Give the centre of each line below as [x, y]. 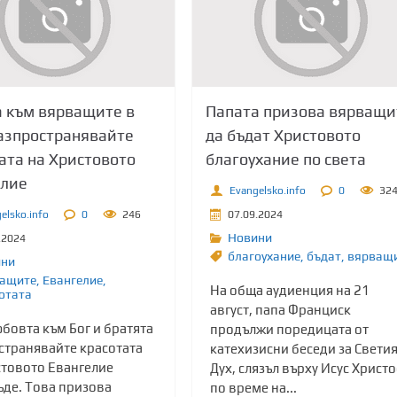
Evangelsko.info [267, 190]
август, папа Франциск [280, 310]
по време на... [253, 388]
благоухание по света [285, 159]
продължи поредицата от [289, 329]
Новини [249, 237]
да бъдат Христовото [283, 135]
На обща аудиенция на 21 [289, 290]
